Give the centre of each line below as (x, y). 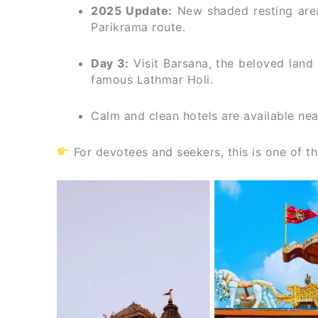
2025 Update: (132, 10)
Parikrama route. (138, 27)
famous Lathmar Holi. (152, 79)
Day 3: (110, 63)
